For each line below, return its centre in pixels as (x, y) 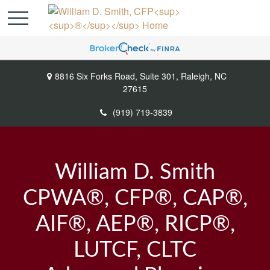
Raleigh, (196, 76)
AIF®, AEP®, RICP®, (135, 224)
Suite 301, (159, 76)
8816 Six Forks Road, (97, 76)
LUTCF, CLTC (135, 250)
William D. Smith (135, 172)
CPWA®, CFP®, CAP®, (135, 198)
